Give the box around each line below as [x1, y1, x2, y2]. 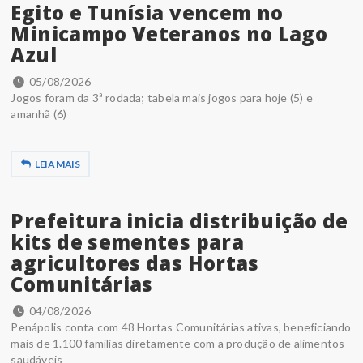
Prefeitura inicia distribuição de [11, 207, 348, 234]
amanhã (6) [11, 106, 67, 121]
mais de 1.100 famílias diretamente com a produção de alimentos [11, 335, 345, 350]
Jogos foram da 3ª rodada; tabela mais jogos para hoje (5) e [11, 90, 313, 105]
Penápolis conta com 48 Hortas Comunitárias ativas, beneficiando [11, 319, 352, 334]
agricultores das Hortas [11, 249, 259, 276]
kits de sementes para [11, 228, 244, 255]
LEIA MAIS [35, 157, 80, 170]
